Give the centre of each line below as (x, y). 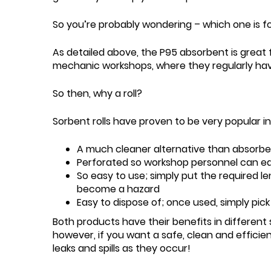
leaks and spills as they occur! (122, 248)
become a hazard (118, 189)
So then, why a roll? (97, 93)
